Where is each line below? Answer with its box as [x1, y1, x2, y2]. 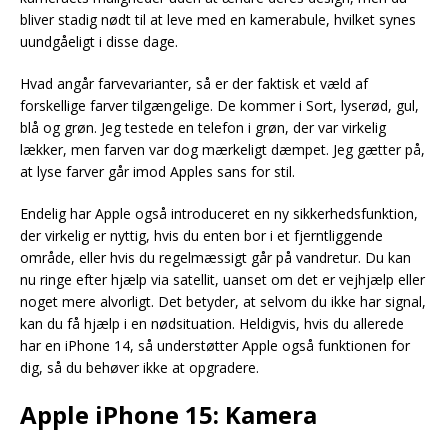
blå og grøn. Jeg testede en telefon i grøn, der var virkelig [20, 118, 386, 137]
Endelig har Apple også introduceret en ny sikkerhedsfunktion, [20, 204, 418, 223]
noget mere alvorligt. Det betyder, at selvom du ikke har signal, [20, 292, 426, 311]
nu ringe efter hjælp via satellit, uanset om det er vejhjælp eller [20, 270, 425, 289]
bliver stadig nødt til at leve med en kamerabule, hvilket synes [20, 10, 416, 29]
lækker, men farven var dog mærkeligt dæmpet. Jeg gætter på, [20, 140, 425, 159]
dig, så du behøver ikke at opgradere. [20, 358, 259, 377]
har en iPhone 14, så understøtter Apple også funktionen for [20, 336, 410, 355]
